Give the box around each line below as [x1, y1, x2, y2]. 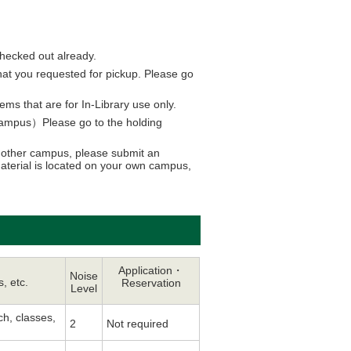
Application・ [118, 264, 184, 277]
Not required [107, 317, 169, 331]
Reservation [121, 277, 181, 290]
